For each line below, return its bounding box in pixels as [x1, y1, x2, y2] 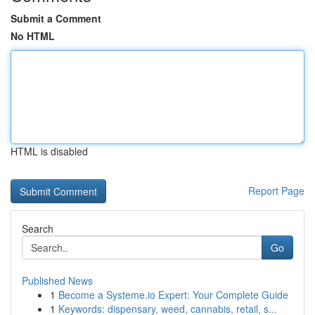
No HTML [11, 29, 55, 43]
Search [22, 221, 53, 236]
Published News [22, 274, 93, 288]
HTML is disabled [11, 144, 88, 158]
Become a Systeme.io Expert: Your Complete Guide [58, 288, 288, 302]
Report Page [248, 184, 304, 198]
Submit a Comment [11, 11, 101, 25]
